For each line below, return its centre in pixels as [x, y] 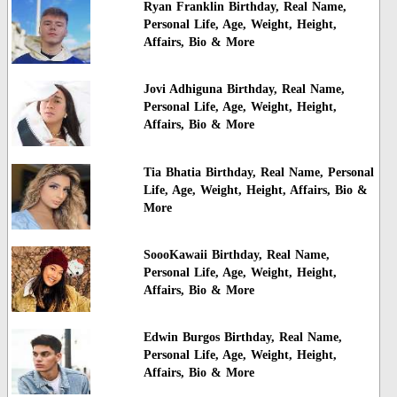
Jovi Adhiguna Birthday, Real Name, [244, 90]
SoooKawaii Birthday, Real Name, [236, 255]
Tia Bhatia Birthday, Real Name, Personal [258, 172]
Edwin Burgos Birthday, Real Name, [242, 338]
